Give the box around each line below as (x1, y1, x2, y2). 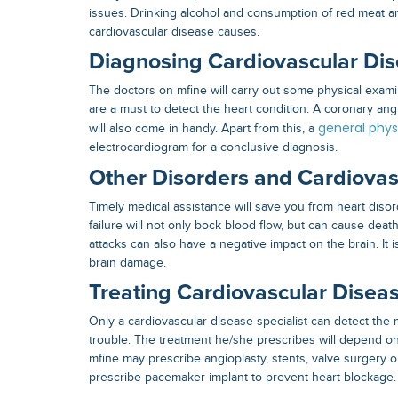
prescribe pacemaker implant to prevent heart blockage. (89, 370, 396, 386)
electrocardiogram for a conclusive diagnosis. (89, 140, 338, 155)
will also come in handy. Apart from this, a (89, 122, 318, 137)
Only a (89, 314, 128, 330)
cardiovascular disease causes (89, 24, 257, 39)
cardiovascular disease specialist (128, 314, 307, 330)
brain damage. (89, 255, 166, 270)
